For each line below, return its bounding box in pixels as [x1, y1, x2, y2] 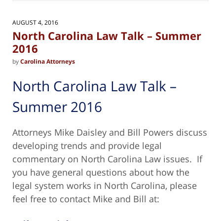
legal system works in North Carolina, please [12, 180, 197, 192]
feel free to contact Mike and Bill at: [12, 193, 159, 205]
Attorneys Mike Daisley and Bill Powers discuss [12, 126, 207, 139]
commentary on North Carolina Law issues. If [12, 153, 202, 165]
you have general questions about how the [12, 166, 189, 179]
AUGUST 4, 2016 [12, 18, 58, 27]
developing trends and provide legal [12, 140, 162, 152]
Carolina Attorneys [20, 57, 75, 66]
